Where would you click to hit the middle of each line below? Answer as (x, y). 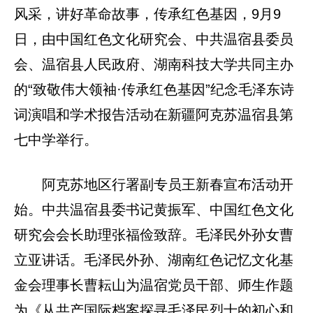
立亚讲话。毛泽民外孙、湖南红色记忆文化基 (154, 260)
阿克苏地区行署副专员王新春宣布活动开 (168, 185)
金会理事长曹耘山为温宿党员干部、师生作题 (154, 285)
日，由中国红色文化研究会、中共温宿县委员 (154, 39)
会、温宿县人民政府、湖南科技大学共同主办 (154, 65)
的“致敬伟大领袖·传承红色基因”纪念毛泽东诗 (154, 90)
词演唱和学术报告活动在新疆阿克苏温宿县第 (154, 115)
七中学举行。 (56, 140)
